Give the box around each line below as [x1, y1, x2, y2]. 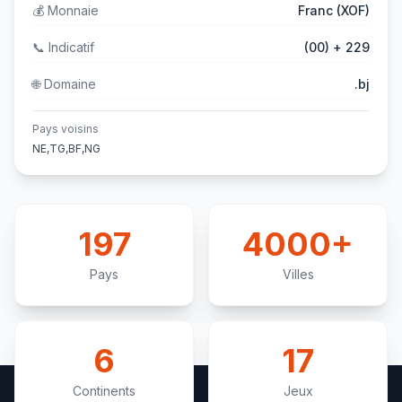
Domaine [40, 76, 96, 92]
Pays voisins [32, 122, 99, 135]
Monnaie [44, 3, 99, 18]
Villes [282, 267, 314, 282]
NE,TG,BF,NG [32, 142, 100, 155]
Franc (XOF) [298, 3, 370, 18]
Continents [73, 383, 135, 398]
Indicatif [45, 39, 94, 55]
